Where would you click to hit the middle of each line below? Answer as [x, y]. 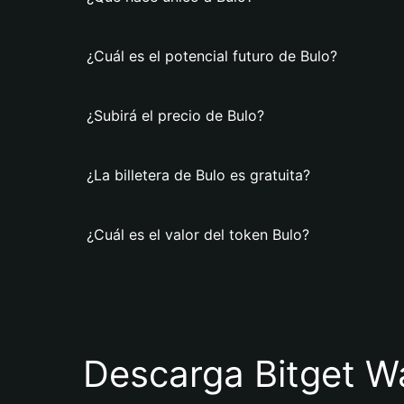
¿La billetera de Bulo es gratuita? [198, 175]
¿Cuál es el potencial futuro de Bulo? [212, 56]
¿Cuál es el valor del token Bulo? [198, 234]
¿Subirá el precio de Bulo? [175, 115]
